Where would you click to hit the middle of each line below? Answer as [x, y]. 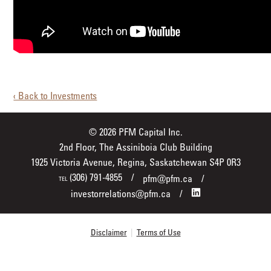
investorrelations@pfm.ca [120, 193]
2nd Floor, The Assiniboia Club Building [135, 147]
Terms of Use [158, 232]
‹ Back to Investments [55, 95]
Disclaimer [109, 232]
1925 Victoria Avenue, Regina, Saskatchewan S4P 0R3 [135, 162]
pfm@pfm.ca [167, 178]
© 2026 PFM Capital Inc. [135, 132]
